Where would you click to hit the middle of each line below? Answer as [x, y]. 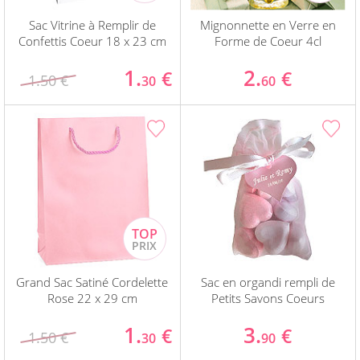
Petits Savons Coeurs [268, 299]
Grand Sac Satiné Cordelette [92, 282]
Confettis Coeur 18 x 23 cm [92, 41]
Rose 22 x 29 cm [92, 299]
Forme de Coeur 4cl [268, 41]
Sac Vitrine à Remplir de [92, 25]
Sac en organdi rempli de [268, 282]
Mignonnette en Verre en [268, 25]
